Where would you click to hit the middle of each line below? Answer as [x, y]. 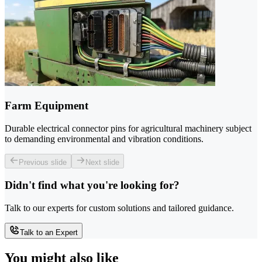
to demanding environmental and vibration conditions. [104, 139]
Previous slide [43, 162]
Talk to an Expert [49, 233]
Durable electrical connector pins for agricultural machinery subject [128, 128]
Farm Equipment [46, 105]
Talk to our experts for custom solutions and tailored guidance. [119, 208]
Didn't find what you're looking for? [92, 185]
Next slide [102, 162]
